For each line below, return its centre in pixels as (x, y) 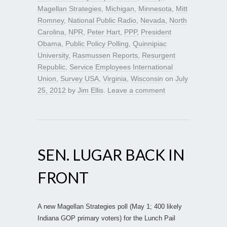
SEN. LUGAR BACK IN (111, 154)
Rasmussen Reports (105, 55)
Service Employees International (121, 67)
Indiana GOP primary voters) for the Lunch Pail (106, 218)
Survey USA (80, 78)
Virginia (115, 78)
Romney (51, 20)
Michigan (120, 8)
